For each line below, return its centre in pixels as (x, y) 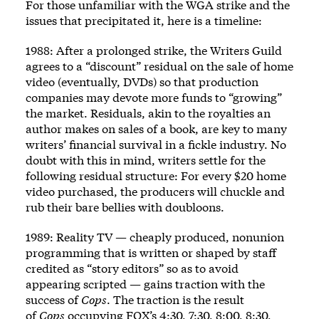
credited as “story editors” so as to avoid (132, 268)
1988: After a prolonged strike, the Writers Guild (154, 50)
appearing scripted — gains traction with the (145, 284)
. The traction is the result (176, 299)
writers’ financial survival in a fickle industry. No (156, 144)
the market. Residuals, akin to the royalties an (148, 113)
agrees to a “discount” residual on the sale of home (159, 66)
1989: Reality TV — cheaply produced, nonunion (155, 237)
